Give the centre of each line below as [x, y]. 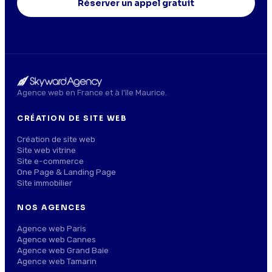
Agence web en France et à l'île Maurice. [92, 92]
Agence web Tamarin [57, 261]
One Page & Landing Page [66, 172]
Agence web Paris [52, 228]
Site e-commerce [50, 161]
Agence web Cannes [56, 239]
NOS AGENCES [52, 207]
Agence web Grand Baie [63, 250]
